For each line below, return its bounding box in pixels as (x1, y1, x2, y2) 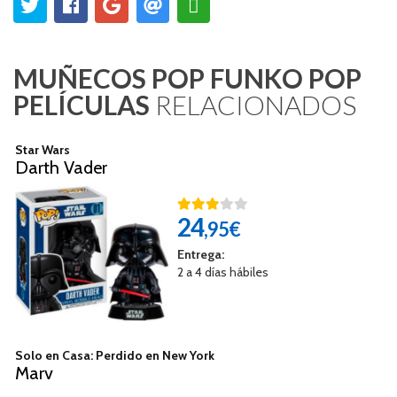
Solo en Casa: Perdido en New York (15, 346, 214, 363)
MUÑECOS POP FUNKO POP (13, 61, 362, 94)
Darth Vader (15, 156, 107, 178)
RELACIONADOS (150, 88, 356, 121)
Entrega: (176, 245, 224, 262)
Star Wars (15, 141, 70, 158)
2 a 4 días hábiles (176, 263, 269, 280)
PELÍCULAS (13, 88, 150, 121)
